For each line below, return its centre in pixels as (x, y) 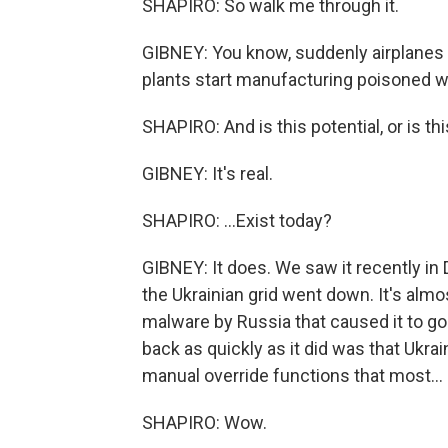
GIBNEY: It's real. (207, 173)
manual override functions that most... (292, 375)
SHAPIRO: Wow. (204, 422)
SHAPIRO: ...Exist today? (237, 220)
